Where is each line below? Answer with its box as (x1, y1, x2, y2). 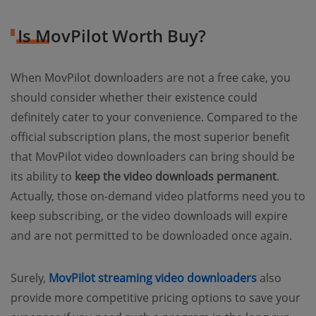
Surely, (11, 269, 49, 286)
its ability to (11, 168, 75, 184)
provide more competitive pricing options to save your (11, 289, 300, 305)
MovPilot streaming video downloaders (49, 269, 257, 286)
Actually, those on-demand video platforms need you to (11, 188, 305, 204)
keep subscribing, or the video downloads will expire (11, 207, 288, 224)
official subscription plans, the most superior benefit (11, 128, 290, 145)
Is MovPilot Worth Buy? (18, 23, 206, 47)
